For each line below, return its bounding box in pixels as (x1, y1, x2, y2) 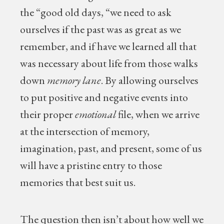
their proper (20, 107, 73, 121)
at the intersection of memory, (20, 124, 150, 138)
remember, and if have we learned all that (20, 39, 197, 53)
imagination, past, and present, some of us (20, 141, 202, 155)
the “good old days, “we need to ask (20, 5, 172, 19)
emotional (73, 107, 116, 121)
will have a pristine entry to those (20, 158, 162, 172)
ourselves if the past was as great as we (20, 22, 181, 36)
